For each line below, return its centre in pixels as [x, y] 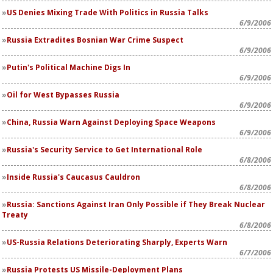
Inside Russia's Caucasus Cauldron [73, 177]
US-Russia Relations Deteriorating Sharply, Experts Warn [117, 242]
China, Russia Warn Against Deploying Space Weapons [111, 122]
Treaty [15, 215]
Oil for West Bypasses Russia [63, 95]
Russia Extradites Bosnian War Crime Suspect [95, 40]
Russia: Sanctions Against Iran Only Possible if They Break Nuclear [136, 204]
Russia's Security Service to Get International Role [105, 150]
